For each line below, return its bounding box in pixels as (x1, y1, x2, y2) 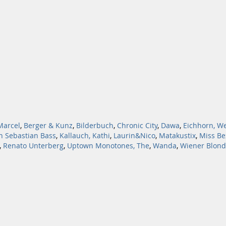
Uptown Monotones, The (67, 141, 149, 150)
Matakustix (159, 131, 196, 140)
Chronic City (117, 121, 157, 130)
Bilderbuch (76, 121, 114, 130)
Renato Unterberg (3, 141, 64, 150)
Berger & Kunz (24, 121, 73, 130)
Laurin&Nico (114, 131, 155, 140)
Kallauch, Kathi (60, 131, 110, 140)
